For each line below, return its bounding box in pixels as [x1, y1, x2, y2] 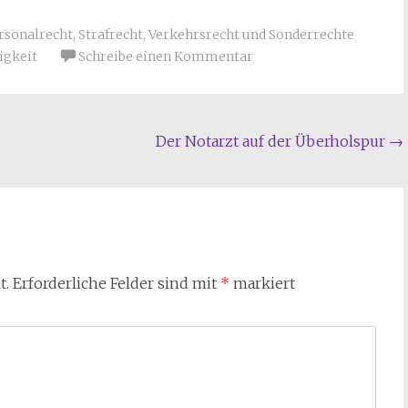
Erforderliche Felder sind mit [13, 274, 220, 292]
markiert [229, 274, 295, 292]
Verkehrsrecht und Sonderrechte [148, 26, 354, 43]
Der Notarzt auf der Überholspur [156, 132, 390, 150]
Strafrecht [78, 26, 143, 43]
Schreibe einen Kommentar [78, 48, 253, 65]
